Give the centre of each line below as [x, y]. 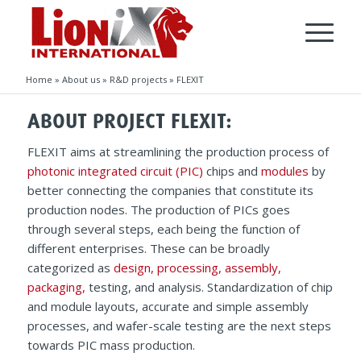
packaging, [56, 286]
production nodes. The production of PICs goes [158, 209]
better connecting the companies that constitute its [170, 190]
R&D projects [138, 79]
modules [284, 170]
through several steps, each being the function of [163, 228]
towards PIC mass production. [111, 344]
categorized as [70, 267]
